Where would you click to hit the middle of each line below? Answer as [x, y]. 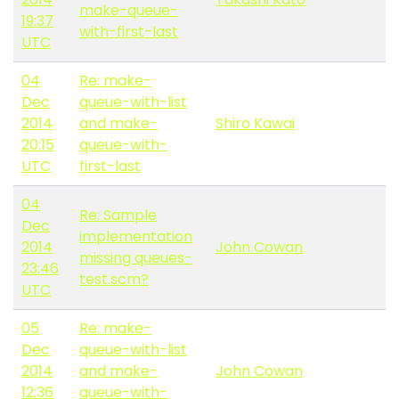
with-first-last [129, 32]
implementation [136, 237]
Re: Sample [118, 216]
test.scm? [114, 280]
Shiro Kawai [255, 124]
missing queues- [136, 258]
